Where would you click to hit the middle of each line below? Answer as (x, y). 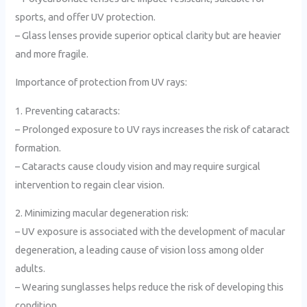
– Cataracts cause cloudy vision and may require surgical (138, 166)
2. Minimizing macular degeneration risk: (102, 213)
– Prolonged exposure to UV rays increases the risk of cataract (153, 129)
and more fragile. (52, 53)
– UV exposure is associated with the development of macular (150, 232)
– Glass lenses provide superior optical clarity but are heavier (148, 35)
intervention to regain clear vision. (90, 184)
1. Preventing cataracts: (68, 110)
